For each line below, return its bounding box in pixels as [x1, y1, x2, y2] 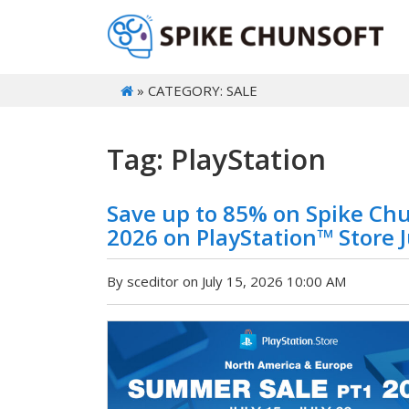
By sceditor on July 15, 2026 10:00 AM [107, 272, 346, 291]
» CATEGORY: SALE [133, 81, 257, 100]
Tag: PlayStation [107, 140, 326, 179]
